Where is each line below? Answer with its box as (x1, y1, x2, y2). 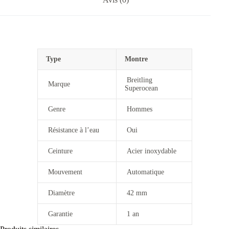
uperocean (128, 84, 158, 93)
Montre (124, 55, 148, 63)
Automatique (124, 168, 166, 176)
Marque (45, 80, 70, 88)
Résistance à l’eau (45, 126, 99, 134)
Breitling (124, 76, 152, 84)
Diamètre (45, 189, 75, 197)
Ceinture (45, 147, 73, 155)
